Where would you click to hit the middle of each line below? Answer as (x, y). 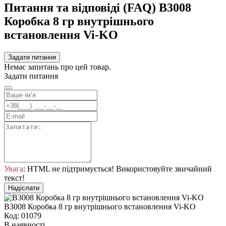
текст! (14, 178)
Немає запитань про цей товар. (58, 67)
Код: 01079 (23, 215)
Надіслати (24, 188)
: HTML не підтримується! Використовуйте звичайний (118, 168)
